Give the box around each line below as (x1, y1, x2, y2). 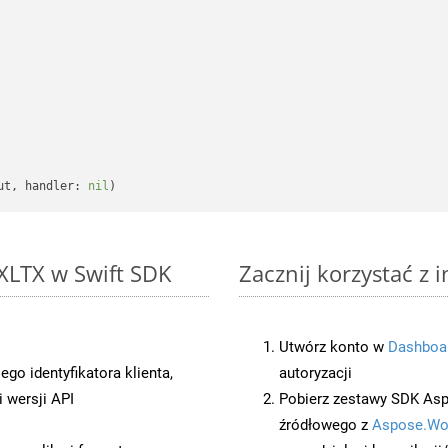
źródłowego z (279, 415, 372, 434)
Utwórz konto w (279, 337, 388, 356)
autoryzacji (279, 363, 352, 382)
